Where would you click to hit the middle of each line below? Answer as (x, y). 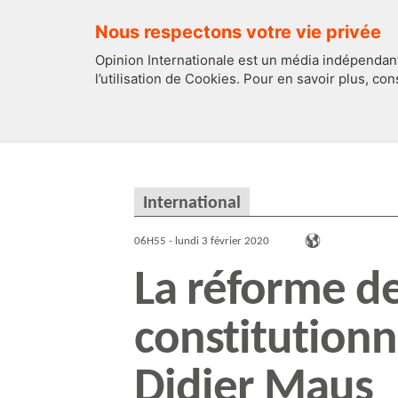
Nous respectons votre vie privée (238, 32)
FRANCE (342, 117)
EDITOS (196, 117)
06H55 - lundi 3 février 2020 (202, 242)
